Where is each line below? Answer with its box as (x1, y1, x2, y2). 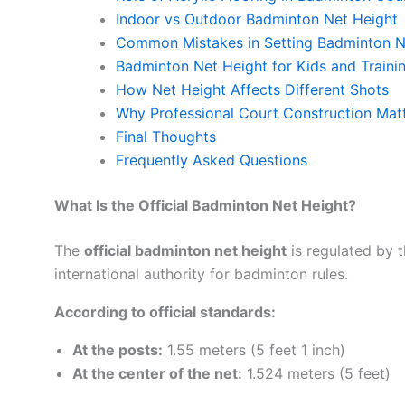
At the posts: (72, 341, 163, 360)
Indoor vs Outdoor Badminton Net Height (116, 10, 398, 29)
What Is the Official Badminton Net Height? (54, 196, 356, 215)
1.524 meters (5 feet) (242, 364, 391, 383)
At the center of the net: (72, 364, 242, 383)
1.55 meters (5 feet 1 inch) (163, 341, 345, 360)
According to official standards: (54, 303, 276, 322)
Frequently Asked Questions (116, 151, 307, 170)
